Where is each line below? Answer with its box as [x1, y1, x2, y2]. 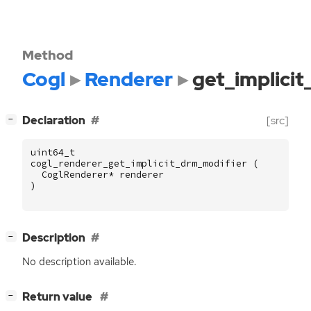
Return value [22, 289, 94, 305]
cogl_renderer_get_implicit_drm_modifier [31, 157, 247, 169]
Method [22, 46, 73, 64]
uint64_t [31, 146, 75, 158]
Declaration [22, 113, 85, 128]
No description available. [22, 255, 136, 269]
